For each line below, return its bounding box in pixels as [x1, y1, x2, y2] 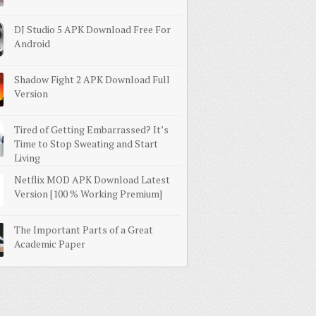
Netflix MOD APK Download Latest [14, 173, 170, 186]
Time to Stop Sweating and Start [14, 137, 158, 150]
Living [14, 151, 40, 164]
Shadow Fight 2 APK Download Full [14, 73, 170, 86]
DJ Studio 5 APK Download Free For [14, 23, 171, 36]
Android [14, 37, 50, 50]
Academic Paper [14, 237, 85, 250]
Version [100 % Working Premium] [14, 187, 162, 200]
